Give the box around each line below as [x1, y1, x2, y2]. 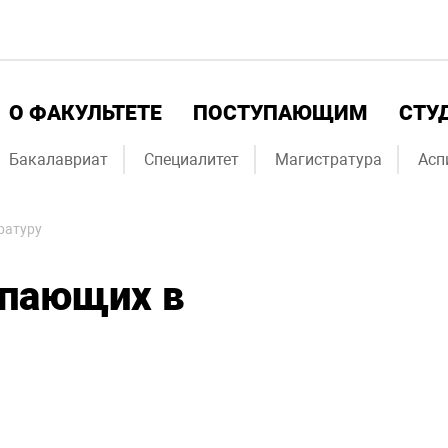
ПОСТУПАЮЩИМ [193, 101, 368, 125]
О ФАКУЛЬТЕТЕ [9, 101, 162, 125]
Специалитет [144, 150, 239, 169]
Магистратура [275, 150, 382, 169]
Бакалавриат [9, 150, 108, 169]
